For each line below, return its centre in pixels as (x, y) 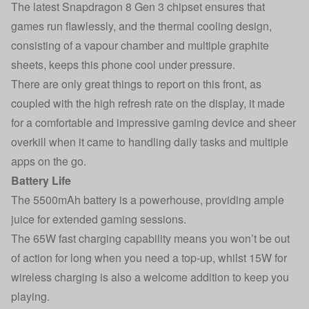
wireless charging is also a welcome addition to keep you (150, 277)
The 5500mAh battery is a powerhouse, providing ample (148, 200)
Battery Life (41, 180)
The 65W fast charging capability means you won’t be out (150, 238)
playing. (30, 296)
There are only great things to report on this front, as (136, 84)
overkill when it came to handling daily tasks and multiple (150, 142)
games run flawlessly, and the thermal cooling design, (141, 26)
